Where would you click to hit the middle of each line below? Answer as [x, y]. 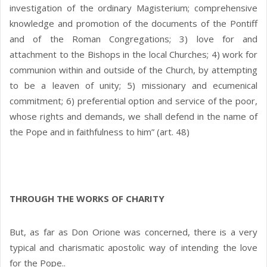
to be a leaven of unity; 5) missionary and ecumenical [133, 86]
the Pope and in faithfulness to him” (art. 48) [100, 132]
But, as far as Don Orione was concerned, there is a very [133, 232]
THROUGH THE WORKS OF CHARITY [87, 199]
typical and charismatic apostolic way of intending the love [133, 248]
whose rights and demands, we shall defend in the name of [133, 117]
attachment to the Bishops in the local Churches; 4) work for [133, 55]
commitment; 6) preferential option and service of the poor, [133, 101]
